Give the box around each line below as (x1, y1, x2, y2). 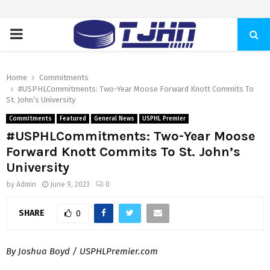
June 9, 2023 (50, 180, 90, 189)
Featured (60, 115, 86, 122)
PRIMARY (9, 25, 66, 42)
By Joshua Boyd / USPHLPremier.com (6, 245, 160, 257)
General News (94, 115, 134, 122)
